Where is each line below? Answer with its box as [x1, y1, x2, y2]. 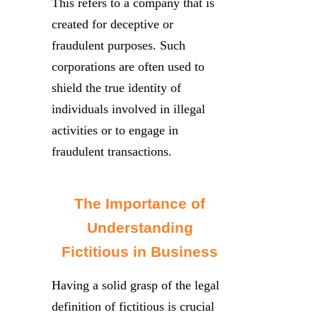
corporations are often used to [52, 59, 204, 74]
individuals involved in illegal [52, 101, 205, 116]
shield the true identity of [52, 80, 181, 95]
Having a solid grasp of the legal [52, 277, 219, 292]
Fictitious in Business [62, 243, 218, 260]
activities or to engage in [52, 122, 178, 137]
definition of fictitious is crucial [52, 299, 214, 313]
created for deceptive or [52, 16, 173, 31]
